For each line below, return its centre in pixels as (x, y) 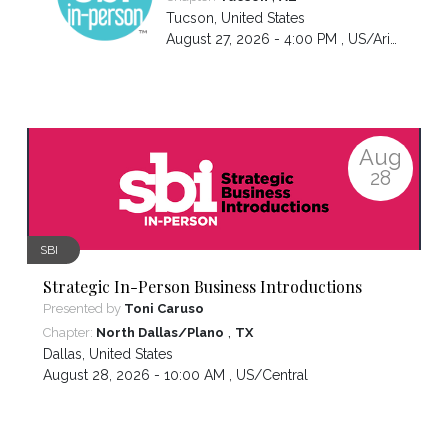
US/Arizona (368, 39)
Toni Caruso (164, 309)
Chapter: (69, 333)
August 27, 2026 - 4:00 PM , (256, 39)
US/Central (272, 375)
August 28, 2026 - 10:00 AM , (139, 375)
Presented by (83, 309)
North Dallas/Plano (160, 333)
